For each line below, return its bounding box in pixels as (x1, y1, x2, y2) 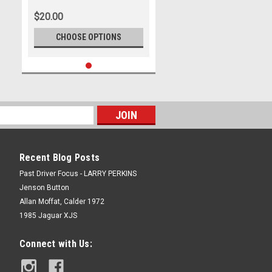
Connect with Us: (19, 238, 92, 250)
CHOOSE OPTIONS (56, 32, 121, 42)
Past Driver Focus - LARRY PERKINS (19, 169, 137, 178)
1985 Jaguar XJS (19, 211, 77, 220)
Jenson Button (19, 183, 69, 192)
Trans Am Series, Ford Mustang (34, 6, 140, 15)
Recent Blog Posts (19, 152, 100, 163)
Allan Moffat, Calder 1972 (19, 197, 104, 206)
